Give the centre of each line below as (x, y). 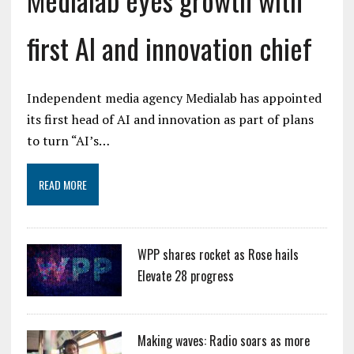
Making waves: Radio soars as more (223, 340)
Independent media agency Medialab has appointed (174, 98)
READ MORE (62, 184)
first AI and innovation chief (169, 47)
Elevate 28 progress (185, 275)
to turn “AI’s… (68, 140)
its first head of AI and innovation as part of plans (170, 119)
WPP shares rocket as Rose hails (218, 254)
